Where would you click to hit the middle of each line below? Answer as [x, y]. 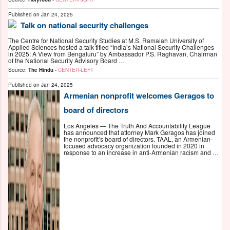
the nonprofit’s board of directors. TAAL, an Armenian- [138, 139]
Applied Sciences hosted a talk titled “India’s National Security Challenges [111, 47]
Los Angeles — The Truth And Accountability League [137, 125]
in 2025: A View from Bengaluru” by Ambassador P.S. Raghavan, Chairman [113, 54]
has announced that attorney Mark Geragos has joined [139, 132]
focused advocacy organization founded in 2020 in [134, 145]
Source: [18, 70]
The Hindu [41, 70]
